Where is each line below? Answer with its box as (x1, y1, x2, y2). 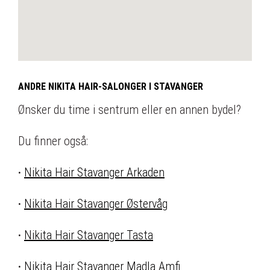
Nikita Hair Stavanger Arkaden (24, 165, 165, 180)
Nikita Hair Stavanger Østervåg (24, 196, 168, 212)
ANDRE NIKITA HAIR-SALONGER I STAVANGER (18, 81, 203, 93)
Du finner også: (18, 134, 88, 149)
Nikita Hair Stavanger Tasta (24, 228, 153, 243)
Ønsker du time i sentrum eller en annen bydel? (18, 102, 241, 118)
